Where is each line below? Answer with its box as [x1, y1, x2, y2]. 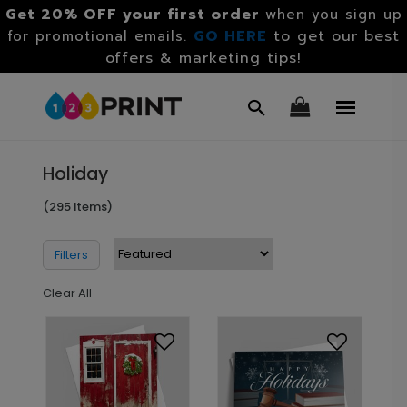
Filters [54, 246, 88, 263]
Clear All [42, 284, 92, 302]
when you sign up [264, 5, 402, 25]
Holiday [42, 162, 108, 186]
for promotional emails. [7, 26, 194, 46]
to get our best [273, 25, 400, 47]
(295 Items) [42, 198, 113, 215]
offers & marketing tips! [105, 47, 302, 69]
